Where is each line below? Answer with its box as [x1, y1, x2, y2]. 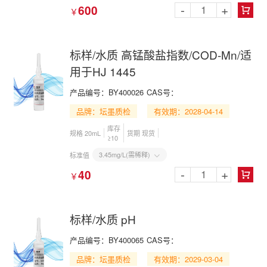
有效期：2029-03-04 [154, 253, 223, 265]
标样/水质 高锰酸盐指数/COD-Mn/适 [70, 46, 252, 63]
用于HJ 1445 [70, 63, 136, 79]
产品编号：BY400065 [70, 234, 144, 246]
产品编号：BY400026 [70, 86, 144, 98]
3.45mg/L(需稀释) [99, 150, 150, 159]
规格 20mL [70, 128, 101, 138]
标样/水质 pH [70, 211, 136, 227]
